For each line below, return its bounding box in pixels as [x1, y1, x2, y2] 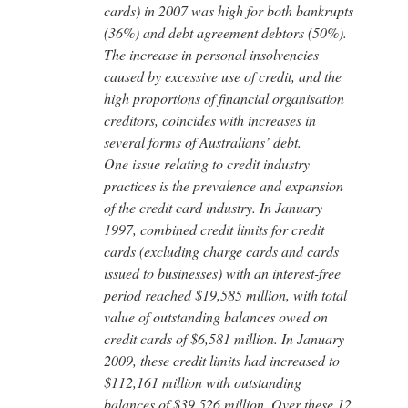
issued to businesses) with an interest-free [104, 262, 341, 282]
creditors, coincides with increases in [104, 109, 316, 129]
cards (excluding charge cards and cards [104, 240, 339, 260]
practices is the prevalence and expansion [104, 175, 343, 195]
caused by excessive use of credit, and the [104, 66, 342, 86]
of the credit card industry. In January [104, 197, 322, 217]
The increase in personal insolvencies [104, 44, 319, 64]
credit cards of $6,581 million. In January [104, 328, 344, 348]
